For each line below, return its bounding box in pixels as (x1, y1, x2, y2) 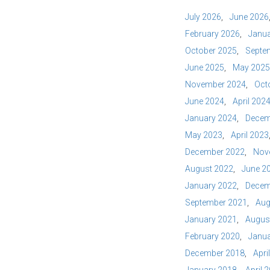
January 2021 (185, 215, 237, 224)
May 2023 (185, 130, 222, 140)
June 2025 (185, 63, 224, 72)
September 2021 (185, 198, 247, 207)
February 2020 (185, 231, 240, 241)
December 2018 (185, 248, 245, 258)
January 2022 (185, 181, 237, 190)
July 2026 (185, 12, 221, 22)
